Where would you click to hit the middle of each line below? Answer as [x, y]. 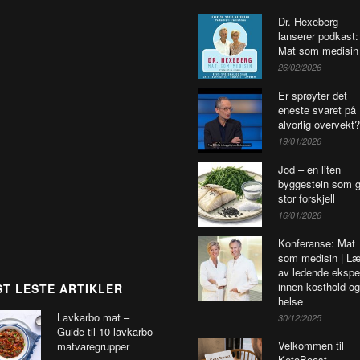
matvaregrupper [93, 346]
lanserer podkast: [318, 36]
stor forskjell [307, 198]
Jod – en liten [309, 170]
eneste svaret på [317, 110]
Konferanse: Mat [317, 243]
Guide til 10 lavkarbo [105, 332]
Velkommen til [311, 346]
